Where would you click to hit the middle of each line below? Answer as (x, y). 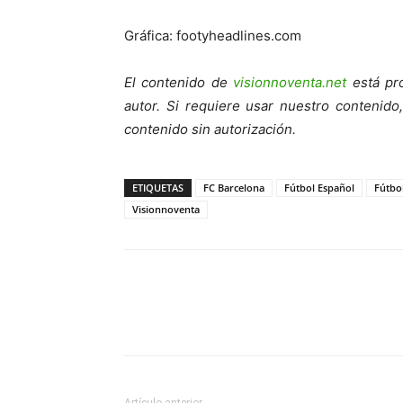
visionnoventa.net (290, 83)
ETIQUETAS (158, 188)
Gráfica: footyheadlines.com (213, 36)
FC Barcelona (234, 188)
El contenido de (179, 83)
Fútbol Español (319, 188)
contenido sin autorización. (210, 130)
